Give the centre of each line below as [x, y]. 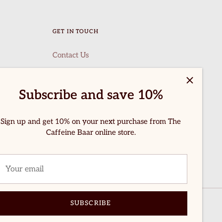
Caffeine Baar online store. [91, 133]
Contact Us [71, 55]
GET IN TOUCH [76, 31]
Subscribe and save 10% [91, 95]
